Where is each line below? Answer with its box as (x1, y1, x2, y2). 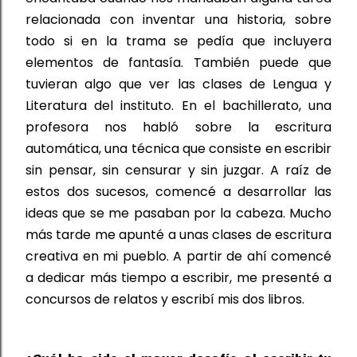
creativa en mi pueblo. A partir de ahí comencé (25, 246, 331, 265)
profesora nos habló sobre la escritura (25, 117, 331, 136)
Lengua (272, 74, 324, 93)
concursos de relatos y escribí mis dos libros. (25, 289, 304, 308)
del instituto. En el (87, 96, 222, 115)
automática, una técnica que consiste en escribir (25, 139, 331, 158)
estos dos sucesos (25, 182, 147, 201)
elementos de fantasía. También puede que (25, 53, 331, 72)
